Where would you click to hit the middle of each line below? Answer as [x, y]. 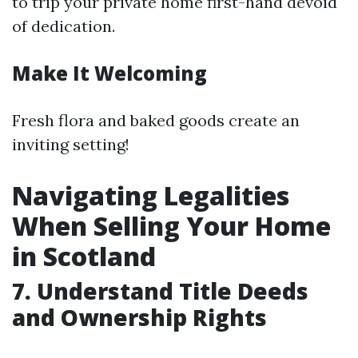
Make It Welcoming [109, 73]
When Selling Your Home [171, 226]
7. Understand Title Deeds [160, 291]
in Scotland [84, 256]
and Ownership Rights [139, 317]
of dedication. [64, 26]
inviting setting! [71, 144]
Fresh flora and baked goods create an [156, 120]
